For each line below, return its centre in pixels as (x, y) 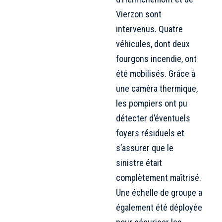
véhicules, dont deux (153, 44)
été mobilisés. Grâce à (156, 73)
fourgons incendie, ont (156, 58)
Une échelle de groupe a (159, 192)
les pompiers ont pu (152, 103)
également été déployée (159, 207)
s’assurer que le (145, 148)
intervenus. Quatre (149, 29)
